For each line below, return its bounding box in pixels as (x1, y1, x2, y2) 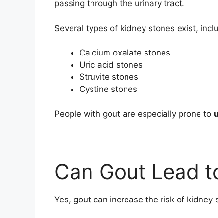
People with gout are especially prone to (54, 109, 214, 119)
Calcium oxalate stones (79, 48, 170, 58)
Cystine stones (79, 84, 137, 94)
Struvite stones (79, 72, 138, 82)
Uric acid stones (79, 60, 143, 70)
